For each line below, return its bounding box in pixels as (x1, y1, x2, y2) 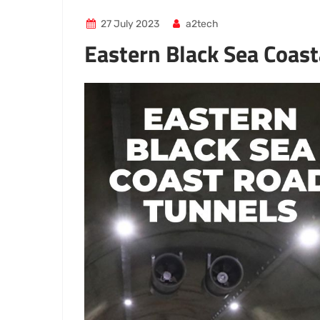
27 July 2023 (100, 18, 159, 30)
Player (84, 101, 117, 114)
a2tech (184, 18, 219, 30)
